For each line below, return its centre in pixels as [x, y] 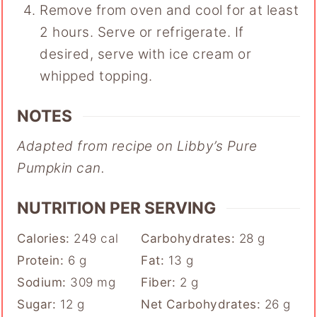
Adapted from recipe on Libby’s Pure [137, 146]
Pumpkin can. [61, 168]
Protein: [42, 260]
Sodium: [44, 282]
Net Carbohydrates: [203, 304]
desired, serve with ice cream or [146, 54]
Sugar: [39, 304]
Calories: [46, 238]
